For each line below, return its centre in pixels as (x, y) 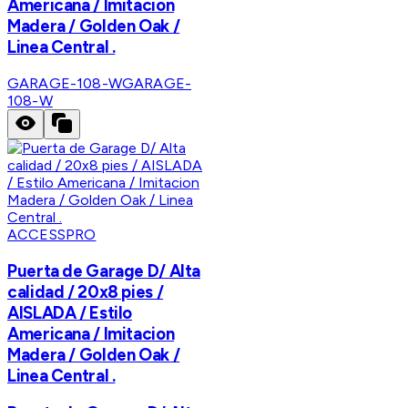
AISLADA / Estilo (70, 312)
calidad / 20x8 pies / (86, 291)
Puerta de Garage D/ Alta (104, 270)
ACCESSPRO (52, 234)
